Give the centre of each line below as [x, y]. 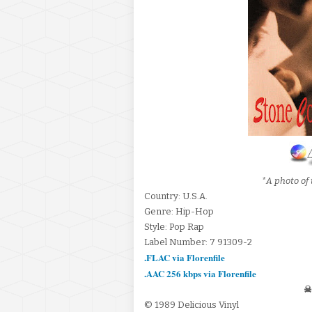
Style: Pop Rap [174, 227]
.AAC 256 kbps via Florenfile [200, 273]
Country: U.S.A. [176, 196]
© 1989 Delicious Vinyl [192, 305]
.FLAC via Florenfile [185, 257]
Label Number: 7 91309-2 [198, 242]
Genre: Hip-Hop [179, 211]
